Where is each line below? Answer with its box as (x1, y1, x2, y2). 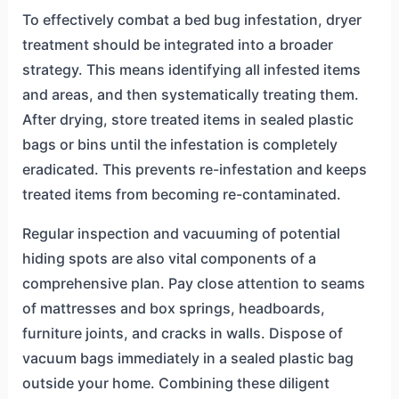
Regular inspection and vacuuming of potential (21, 224, 340, 242)
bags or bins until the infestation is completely (21, 134, 338, 153)
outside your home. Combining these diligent (21, 373, 330, 392)
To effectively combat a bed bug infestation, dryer (21, 10, 362, 28)
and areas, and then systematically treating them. (21, 85, 359, 103)
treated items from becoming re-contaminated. (21, 184, 341, 203)
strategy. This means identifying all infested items (21, 60, 361, 78)
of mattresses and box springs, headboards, (21, 298, 325, 317)
